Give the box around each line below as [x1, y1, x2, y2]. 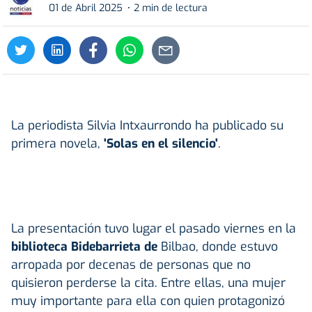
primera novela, [11, 134, 100, 152]
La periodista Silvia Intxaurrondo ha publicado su [11, 116, 283, 134]
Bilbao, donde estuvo [161, 237, 278, 255]
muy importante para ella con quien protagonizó [11, 292, 285, 309]
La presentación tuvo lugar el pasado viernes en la [11, 219, 296, 237]
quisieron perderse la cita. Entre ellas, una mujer [11, 274, 286, 291]
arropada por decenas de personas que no [11, 256, 251, 273]
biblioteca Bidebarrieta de [11, 237, 161, 255]
